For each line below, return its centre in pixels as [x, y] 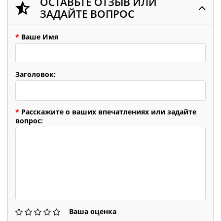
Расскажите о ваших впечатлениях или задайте [108, 111]
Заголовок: [36, 74]
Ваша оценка [93, 211]
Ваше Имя [39, 37]
